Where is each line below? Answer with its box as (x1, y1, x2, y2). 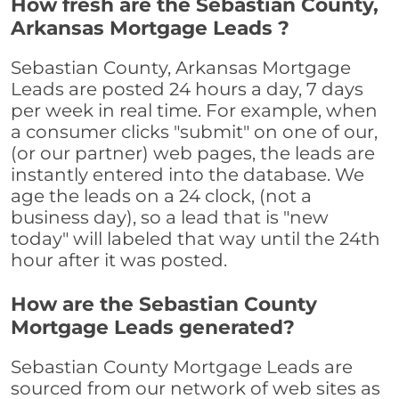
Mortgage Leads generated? (11, 315, 295, 339)
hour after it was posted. (11, 249, 227, 272)
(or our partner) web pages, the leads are (11, 142, 375, 165)
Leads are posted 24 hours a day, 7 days (11, 78, 363, 101)
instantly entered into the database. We (11, 164, 364, 186)
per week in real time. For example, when (11, 100, 378, 122)
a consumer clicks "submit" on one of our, (11, 121, 378, 143)
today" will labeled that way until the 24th (11, 228, 380, 250)
